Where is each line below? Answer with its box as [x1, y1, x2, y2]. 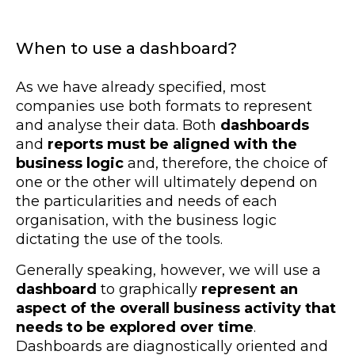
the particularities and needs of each [16, 192, 277, 210]
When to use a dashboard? [16, 39, 237, 59]
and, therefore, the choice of [124, 154, 327, 172]
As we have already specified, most [16, 78, 266, 96]
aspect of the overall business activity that [16, 299, 336, 317]
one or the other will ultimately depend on [16, 173, 318, 191]
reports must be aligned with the [48, 135, 297, 153]
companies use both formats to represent [16, 97, 312, 115]
